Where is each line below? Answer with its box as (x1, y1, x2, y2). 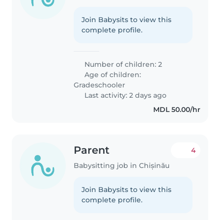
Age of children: (82, 70, 141, 80)
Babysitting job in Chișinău (74, 161, 170, 170)
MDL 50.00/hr (153, 105, 200, 114)
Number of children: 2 (82, 60, 163, 69)
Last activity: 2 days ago (82, 91, 167, 100)
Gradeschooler (74, 81, 126, 90)
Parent (74, 144, 110, 157)
